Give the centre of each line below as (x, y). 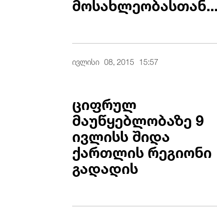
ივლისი (86, 61)
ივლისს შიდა (121, 134)
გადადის (105, 166)
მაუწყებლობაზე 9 (138, 118)
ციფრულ (105, 102)
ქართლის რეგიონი (142, 150)
